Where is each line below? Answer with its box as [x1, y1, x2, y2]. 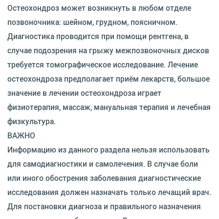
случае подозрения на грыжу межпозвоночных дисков [7, 45, 209, 56]
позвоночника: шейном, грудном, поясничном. [7, 17, 177, 27]
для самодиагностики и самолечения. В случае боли [7, 158, 198, 169]
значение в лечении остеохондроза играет [7, 88, 161, 98]
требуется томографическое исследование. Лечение [7, 59, 198, 70]
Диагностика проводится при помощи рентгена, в [7, 31, 189, 42]
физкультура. [7, 116, 56, 127]
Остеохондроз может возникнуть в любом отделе [7, 2, 191, 13]
